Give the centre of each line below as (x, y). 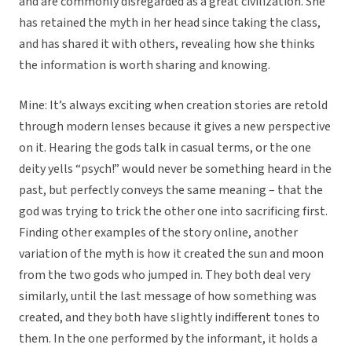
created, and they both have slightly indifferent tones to (169, 318)
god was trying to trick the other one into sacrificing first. (173, 212)
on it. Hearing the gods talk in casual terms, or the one (165, 148)
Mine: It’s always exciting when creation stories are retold (173, 106)
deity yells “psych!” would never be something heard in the (175, 169)
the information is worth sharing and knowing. (145, 66)
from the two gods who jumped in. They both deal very (165, 275)
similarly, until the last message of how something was (168, 297)
